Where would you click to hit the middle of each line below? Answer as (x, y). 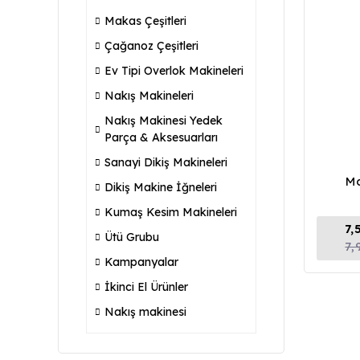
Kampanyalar (141, 262)
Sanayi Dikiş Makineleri (166, 162)
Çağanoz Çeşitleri (151, 46)
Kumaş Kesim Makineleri (171, 212)
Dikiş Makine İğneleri (161, 187)
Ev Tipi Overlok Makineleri (174, 71)
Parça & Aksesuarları (161, 137)
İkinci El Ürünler (146, 287)
